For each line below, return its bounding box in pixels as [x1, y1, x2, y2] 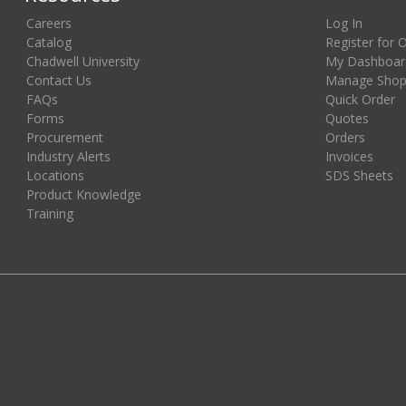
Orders [325, 129, 365, 147]
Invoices [325, 148, 373, 166]
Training [26, 205, 73, 223]
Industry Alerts [26, 148, 111, 166]
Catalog [26, 34, 72, 52]
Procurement [26, 129, 103, 147]
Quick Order [325, 91, 395, 109]
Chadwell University [26, 53, 140, 71]
